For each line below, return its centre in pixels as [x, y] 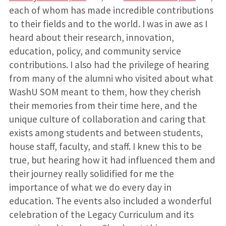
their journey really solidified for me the [91, 174]
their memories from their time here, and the [103, 106]
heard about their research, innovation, [91, 38]
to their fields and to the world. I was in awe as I [108, 24]
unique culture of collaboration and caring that [107, 119]
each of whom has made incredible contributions [111, 10]
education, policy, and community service [95, 51]
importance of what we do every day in [90, 187]
